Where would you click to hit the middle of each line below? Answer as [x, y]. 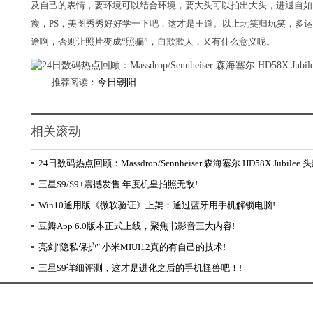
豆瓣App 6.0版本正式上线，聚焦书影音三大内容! [137, 226]
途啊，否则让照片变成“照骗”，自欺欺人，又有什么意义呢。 [153, 42]
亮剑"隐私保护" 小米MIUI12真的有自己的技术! [132, 247]
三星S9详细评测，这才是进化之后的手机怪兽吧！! [140, 268]
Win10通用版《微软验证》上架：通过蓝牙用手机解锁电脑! [157, 205]
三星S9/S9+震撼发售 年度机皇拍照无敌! [118, 184]
